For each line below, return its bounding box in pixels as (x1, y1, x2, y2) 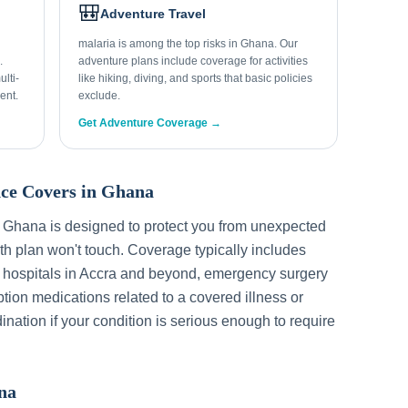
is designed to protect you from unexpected (46, 219, 326, 234)
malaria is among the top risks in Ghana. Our (78, 37, 299, 50)
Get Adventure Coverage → (78, 117, 222, 129)
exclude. (78, 89, 121, 102)
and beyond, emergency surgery (117, 266, 328, 281)
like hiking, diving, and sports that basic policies (78, 72, 313, 85)
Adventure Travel (100, 6, 207, 21)
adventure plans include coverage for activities (78, 55, 309, 67)
